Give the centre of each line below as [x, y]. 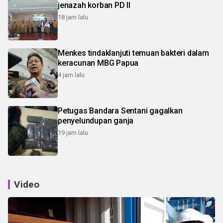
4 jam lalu [71, 75]
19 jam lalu [73, 133]
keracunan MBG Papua [98, 63]
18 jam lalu [73, 17]
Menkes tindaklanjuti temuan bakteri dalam [133, 53]
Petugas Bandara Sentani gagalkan [120, 111]
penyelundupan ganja [96, 121]
